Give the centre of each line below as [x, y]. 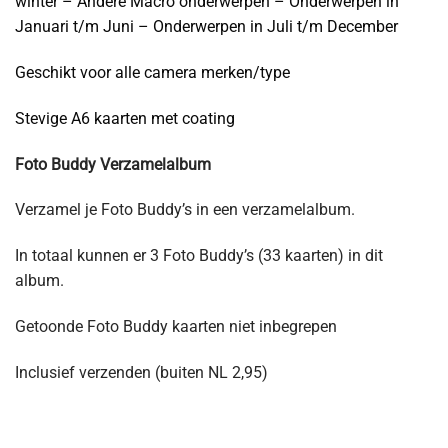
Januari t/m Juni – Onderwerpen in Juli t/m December [206, 27]
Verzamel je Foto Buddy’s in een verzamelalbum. [185, 210]
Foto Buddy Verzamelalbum [113, 164]
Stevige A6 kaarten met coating [125, 118]
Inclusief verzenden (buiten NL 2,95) [141, 372]
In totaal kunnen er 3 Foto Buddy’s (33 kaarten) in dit [199, 256]
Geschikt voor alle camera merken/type [152, 72]
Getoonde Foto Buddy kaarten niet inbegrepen [176, 326]
